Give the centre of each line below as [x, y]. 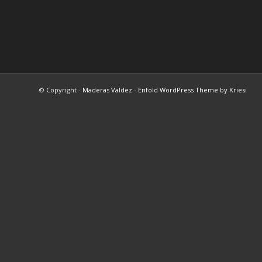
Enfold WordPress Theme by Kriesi [192, 89]
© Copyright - [61, 89]
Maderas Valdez [107, 89]
